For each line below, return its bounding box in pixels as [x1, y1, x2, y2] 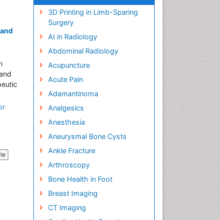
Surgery [48, 18, 74, 27]
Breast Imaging [48, 189, 98, 197]
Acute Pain [48, 75, 83, 83]
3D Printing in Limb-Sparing [48, 8, 138, 16]
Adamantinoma [48, 89, 98, 98]
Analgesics [48, 104, 84, 112]
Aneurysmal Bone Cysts [48, 132, 127, 140]
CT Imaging [48, 203, 86, 212]
